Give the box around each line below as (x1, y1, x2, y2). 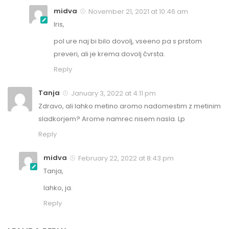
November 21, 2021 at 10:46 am (87, 6, 188, 16)
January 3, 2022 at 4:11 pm (70, 88, 156, 98)
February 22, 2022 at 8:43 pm (77, 153, 174, 163)
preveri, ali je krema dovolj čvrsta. (54, 49, 165, 59)
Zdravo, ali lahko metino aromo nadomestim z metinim (38, 101, 221, 111)
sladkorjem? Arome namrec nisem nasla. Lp (38, 113, 185, 124)
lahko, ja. (43, 182, 73, 193)
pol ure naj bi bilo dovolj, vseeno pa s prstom (54, 36, 202, 46)
